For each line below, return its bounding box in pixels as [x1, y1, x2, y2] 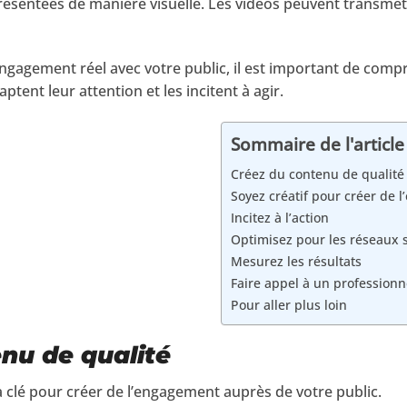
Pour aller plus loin [231, 295, 347, 313]
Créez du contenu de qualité [231, 164, 404, 183]
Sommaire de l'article [231, 131, 404, 156]
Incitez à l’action [231, 208, 329, 226]
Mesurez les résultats [231, 252, 362, 270]
